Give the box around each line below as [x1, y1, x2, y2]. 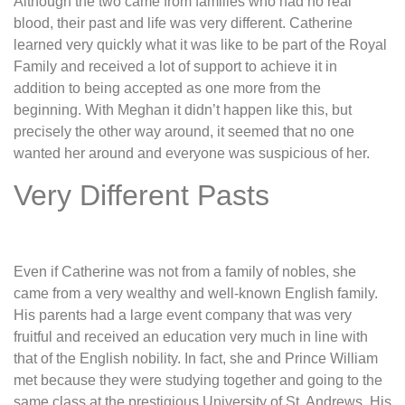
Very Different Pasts [14, 178, 269, 212]
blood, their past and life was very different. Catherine [14, 15, 353, 32]
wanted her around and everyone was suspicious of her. [14, 146, 370, 162]
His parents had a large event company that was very [14, 306, 352, 323]
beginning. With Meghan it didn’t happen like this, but [14, 102, 352, 118]
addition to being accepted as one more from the [14, 80, 321, 97]
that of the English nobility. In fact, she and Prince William [14, 350, 378, 366]
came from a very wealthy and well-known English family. [14, 285, 378, 301]
